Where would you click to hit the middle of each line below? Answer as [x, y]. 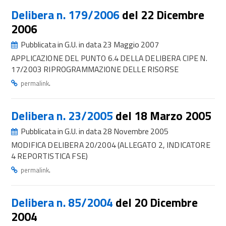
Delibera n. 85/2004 [63, 203]
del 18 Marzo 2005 [163, 116]
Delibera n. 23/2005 [63, 116]
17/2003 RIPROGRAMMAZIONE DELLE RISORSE [95, 69]
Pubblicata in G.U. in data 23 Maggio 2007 [89, 44]
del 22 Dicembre [163, 15]
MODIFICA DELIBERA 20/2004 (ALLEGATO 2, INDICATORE [111, 145]
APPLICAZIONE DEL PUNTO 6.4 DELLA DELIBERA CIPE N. [109, 58]
